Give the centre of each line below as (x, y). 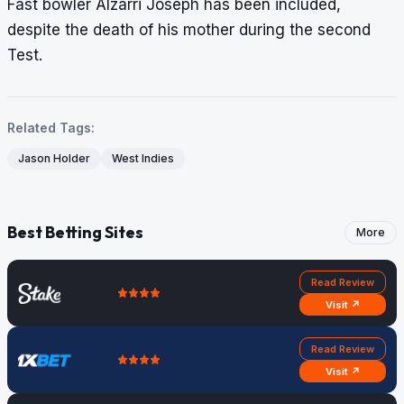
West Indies (143, 159)
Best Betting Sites (75, 233)
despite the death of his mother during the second (189, 30)
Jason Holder (54, 159)
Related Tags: (51, 128)
